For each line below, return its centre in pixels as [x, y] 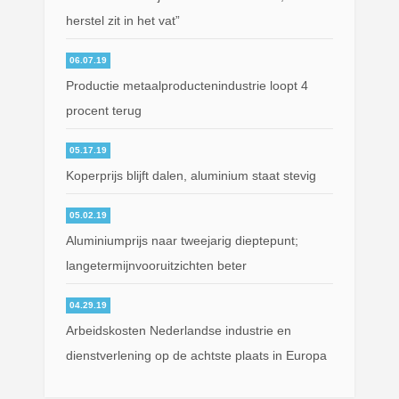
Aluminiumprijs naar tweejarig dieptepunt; [183, 240]
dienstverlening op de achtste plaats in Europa [197, 355]
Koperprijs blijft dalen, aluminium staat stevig [191, 175]
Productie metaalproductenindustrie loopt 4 [187, 85]
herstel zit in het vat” [123, 20]
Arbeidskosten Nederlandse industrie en [179, 330]
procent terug [104, 110]
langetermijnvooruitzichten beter [157, 265]
